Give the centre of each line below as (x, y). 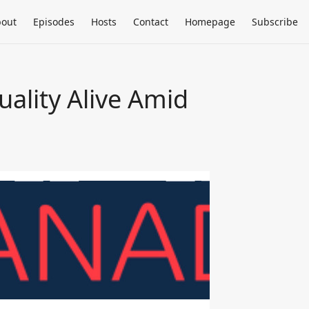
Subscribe (275, 22)
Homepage (210, 22)
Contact (151, 22)
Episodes (54, 22)
